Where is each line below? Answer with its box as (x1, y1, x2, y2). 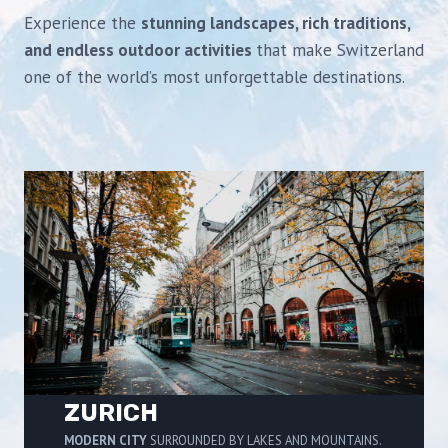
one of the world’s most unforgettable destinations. (24, 66, 405, 89)
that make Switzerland (256, 39, 424, 62)
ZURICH (64, 398, 158, 427)
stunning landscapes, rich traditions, (141, 12, 410, 35)
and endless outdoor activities (24, 39, 256, 62)
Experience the (24, 12, 141, 35)
